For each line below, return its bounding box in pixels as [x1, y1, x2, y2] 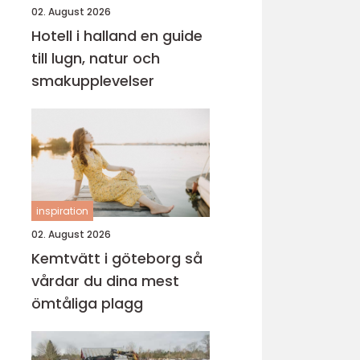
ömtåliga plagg [31, 293, 143, 313]
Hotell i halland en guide [31, 26, 141, 46]
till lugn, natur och [31, 48, 160, 68]
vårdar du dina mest [31, 271, 179, 291]
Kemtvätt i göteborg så [31, 248, 185, 268]
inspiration [36, 204, 88, 218]
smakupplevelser [31, 71, 154, 91]
